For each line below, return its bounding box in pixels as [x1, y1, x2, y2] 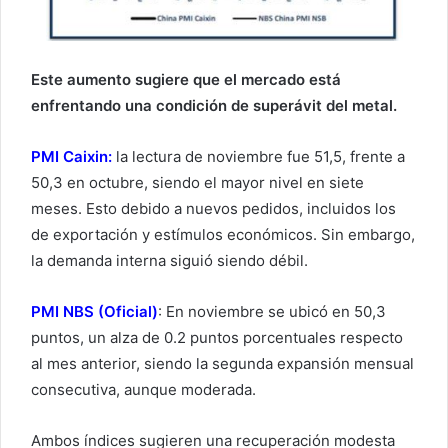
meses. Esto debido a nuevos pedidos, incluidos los [31, 199, 396, 219]
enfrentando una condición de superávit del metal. [31, 96, 397, 116]
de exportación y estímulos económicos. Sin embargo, [31, 225, 415, 245]
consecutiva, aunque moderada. [31, 380, 256, 400]
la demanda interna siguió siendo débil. [31, 251, 308, 271]
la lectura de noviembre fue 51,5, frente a [112, 147, 405, 167]
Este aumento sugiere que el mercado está [31, 70, 341, 90]
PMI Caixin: [31, 147, 112, 167]
